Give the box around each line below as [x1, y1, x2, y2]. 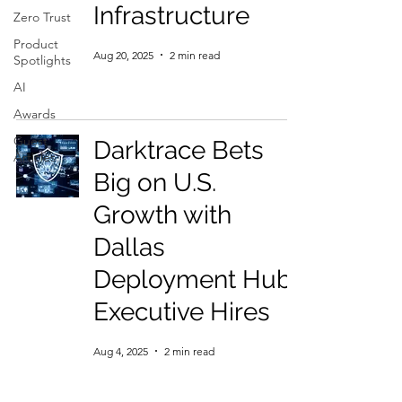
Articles [13, 149, 56, 165]
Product [13, 36, 58, 52]
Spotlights [13, 52, 71, 68]
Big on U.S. [93, 168, 216, 197]
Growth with [93, 200, 232, 230]
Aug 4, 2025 [93, 344, 148, 358]
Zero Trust [13, 9, 71, 25]
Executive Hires [93, 297, 270, 327]
